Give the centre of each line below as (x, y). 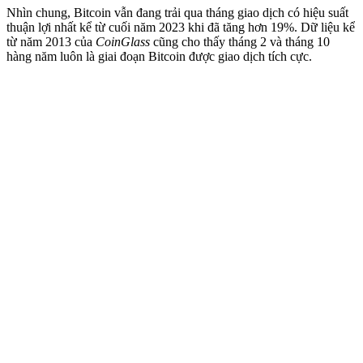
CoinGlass (123, 41)
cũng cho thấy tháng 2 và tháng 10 (240, 41)
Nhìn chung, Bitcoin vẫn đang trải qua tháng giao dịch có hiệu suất (177, 12)
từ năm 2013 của (51, 41)
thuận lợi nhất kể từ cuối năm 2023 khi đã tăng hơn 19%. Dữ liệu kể (181, 27)
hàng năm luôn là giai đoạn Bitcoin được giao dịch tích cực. (159, 56)
